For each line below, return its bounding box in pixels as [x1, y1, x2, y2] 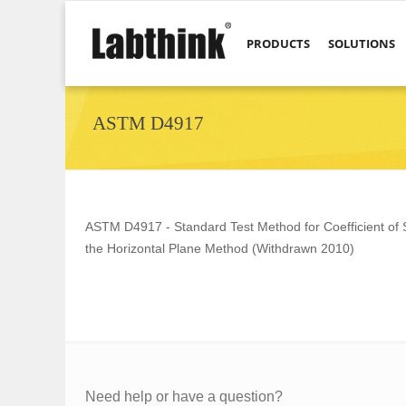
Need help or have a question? [85, 389, 283, 404]
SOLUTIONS [328, 35, 396, 53]
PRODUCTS [246, 35, 311, 53]
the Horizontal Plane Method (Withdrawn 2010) [85, 241, 354, 256]
